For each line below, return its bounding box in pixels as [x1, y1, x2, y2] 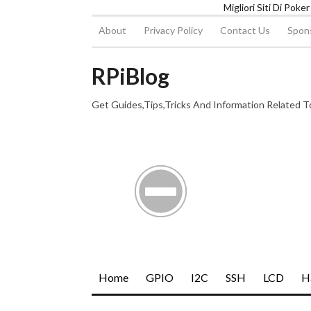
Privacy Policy [144, 24, 203, 36]
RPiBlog [92, 62, 169, 90]
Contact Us [220, 24, 270, 36]
